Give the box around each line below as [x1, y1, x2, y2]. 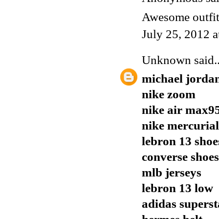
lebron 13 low [142, 181, 213, 195]
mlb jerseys [142, 166, 201, 179]
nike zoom [142, 88, 196, 101]
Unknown [142, 53, 191, 66]
